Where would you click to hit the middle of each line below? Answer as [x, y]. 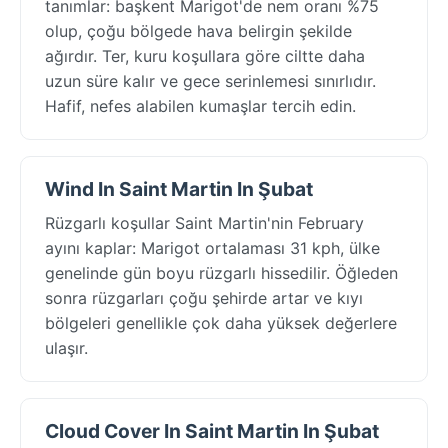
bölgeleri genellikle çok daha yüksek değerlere [221, 322]
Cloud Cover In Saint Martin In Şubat [212, 430]
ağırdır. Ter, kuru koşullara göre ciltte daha [205, 55]
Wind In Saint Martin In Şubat [179, 188]
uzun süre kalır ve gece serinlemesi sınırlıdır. [210, 80]
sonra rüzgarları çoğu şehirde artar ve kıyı [204, 297]
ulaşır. [66, 347]
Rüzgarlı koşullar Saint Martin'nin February [204, 222]
